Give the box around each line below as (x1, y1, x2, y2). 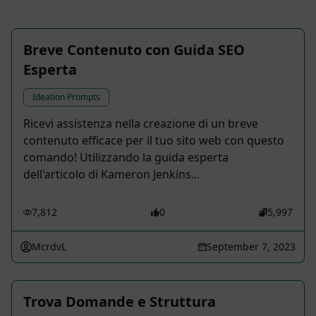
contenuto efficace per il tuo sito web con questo (23, 133, 284, 149)
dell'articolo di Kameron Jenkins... (23, 166, 200, 183)
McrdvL (32, 240, 66, 254)
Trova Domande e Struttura (23, 292, 216, 312)
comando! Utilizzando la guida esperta (23, 150, 229, 166)
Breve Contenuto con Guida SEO (23, 40, 245, 60)
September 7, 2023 (207, 240, 296, 254)
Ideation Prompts (32, 91, 100, 104)
